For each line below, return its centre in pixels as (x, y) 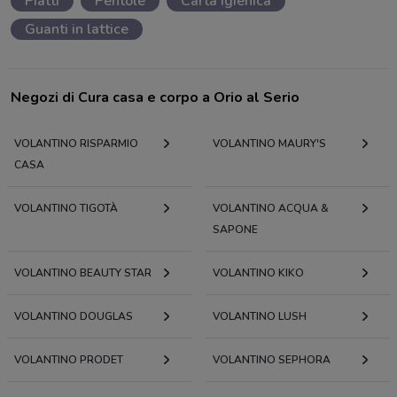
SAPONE (235, 229)
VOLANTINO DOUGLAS (74, 316)
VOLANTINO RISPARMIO (76, 143)
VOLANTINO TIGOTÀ (66, 208)
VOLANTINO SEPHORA (272, 359)
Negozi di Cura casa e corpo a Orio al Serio (155, 97)
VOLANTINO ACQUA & (271, 208)
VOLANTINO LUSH (260, 316)
